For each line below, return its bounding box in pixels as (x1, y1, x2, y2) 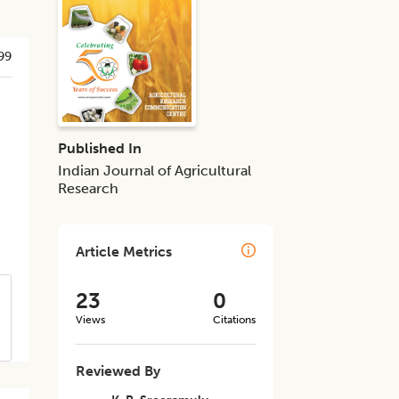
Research (58, 180, 119, 197)
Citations (212, 313, 256, 326)
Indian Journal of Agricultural (58, 162, 252, 179)
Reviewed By (76, 362, 161, 379)
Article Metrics (76, 243, 173, 260)
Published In (58, 140, 142, 157)
